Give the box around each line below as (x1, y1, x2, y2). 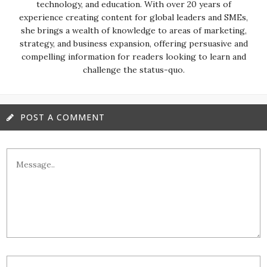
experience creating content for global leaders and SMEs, (19, 11, 248, 23)
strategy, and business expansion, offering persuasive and (19, 38, 248, 49)
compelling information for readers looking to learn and (21, 51, 246, 62)
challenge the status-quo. (82, 64, 185, 75)
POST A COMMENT (20, 111, 105, 123)
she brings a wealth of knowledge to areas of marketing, (20, 24, 247, 36)
